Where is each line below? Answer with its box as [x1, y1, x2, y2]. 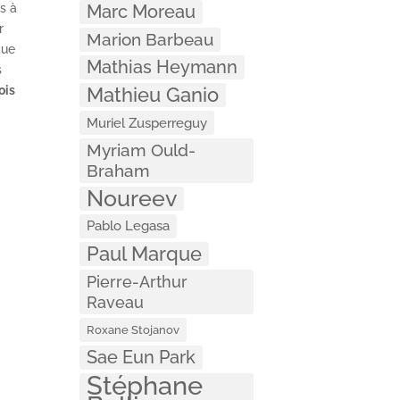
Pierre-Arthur [87, 271, 188, 291]
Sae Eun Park [87, 346, 196, 368]
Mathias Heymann [87, 55, 238, 78]
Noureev [87, 184, 178, 212]
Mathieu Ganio [87, 82, 220, 106]
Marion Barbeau [87, 29, 214, 49]
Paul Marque [87, 241, 203, 265]
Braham [87, 160, 151, 180]
